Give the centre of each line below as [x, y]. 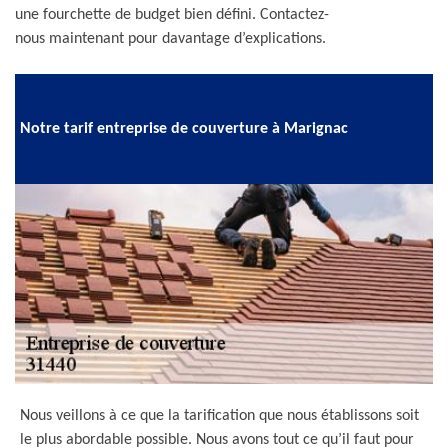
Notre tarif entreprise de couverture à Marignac [184, 128]
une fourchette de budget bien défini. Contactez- [172, 15]
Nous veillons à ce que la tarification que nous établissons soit [219, 416]
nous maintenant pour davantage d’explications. [170, 39]
